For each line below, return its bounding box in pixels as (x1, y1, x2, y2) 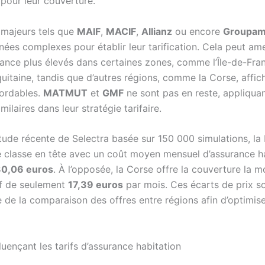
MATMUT (43, 86, 88, 99)
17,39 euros (68, 179, 123, 191)
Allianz (141, 25, 172, 37)
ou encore (172, 25, 223, 37)
